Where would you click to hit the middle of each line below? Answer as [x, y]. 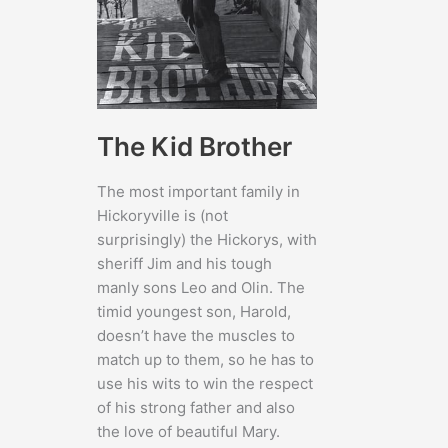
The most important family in [198, 192]
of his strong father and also [196, 408]
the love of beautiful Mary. [188, 432]
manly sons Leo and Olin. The [201, 288]
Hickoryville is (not [162, 216]
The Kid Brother [194, 147]
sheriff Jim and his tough [184, 264]
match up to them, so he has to [205, 360]
